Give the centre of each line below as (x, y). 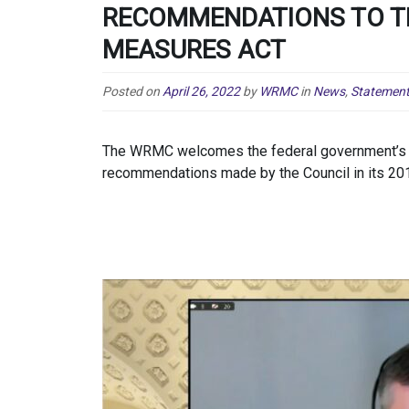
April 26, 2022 (201, 91)
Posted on (132, 91)
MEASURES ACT (194, 49)
